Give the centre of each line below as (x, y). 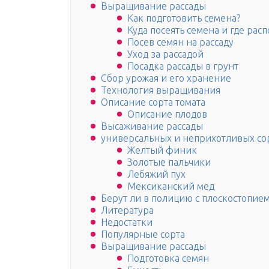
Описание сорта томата (153, 102)
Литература (127, 210)
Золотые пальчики (169, 162)
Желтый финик (162, 150)
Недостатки (127, 222)
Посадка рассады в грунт (183, 66)
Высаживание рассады (152, 126)
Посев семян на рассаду (180, 42)
